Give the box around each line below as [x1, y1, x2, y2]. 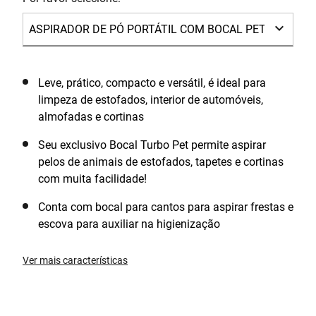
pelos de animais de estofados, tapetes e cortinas [38, 155, 284, 169]
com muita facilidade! [38, 172, 147, 186]
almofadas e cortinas [38, 110, 144, 123]
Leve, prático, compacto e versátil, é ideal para [38, 76, 266, 90]
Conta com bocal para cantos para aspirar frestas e [38, 200, 293, 214]
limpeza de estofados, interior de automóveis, [38, 93, 263, 107]
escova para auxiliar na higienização [38, 217, 220, 231]
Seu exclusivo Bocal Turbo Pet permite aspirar [38, 138, 266, 152]
